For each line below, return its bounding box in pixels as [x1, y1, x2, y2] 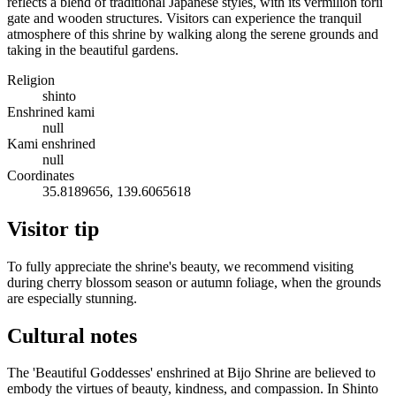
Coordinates [7, 167, 74, 183]
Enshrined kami [7, 103, 95, 119]
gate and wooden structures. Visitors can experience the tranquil [7, 10, 362, 26]
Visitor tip [7, 217, 99, 240]
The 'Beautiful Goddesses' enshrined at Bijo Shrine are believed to [7, 365, 376, 381]
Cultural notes [7, 324, 137, 347]
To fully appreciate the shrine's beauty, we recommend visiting [7, 258, 354, 274]
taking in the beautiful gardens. [7, 42, 179, 57]
